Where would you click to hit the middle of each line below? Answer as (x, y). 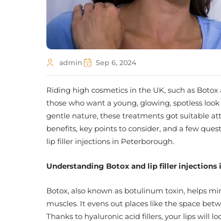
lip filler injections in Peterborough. (110, 141)
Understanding (76, 166)
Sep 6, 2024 (116, 62)
